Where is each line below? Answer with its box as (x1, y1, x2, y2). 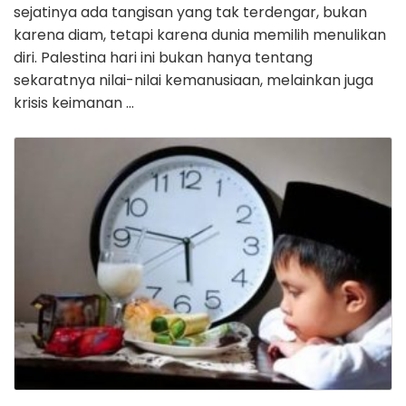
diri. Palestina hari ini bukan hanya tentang (14, 47, 313, 69)
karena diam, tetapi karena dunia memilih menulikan (14, 24, 386, 46)
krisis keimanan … (14, 92, 134, 114)
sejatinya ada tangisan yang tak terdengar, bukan (14, 2, 367, 24)
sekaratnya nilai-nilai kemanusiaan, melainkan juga (14, 70, 373, 92)
